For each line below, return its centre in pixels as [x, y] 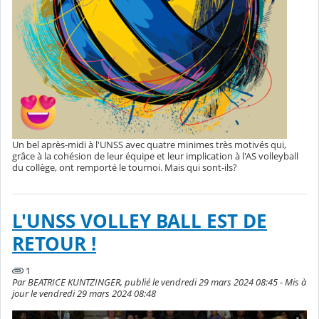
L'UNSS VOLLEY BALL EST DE [140, 221]
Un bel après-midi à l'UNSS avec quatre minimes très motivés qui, [149, 145]
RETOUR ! [54, 244]
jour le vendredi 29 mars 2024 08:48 [84, 294]
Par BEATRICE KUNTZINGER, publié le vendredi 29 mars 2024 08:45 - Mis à [159, 282]
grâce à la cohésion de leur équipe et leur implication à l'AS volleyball [155, 156]
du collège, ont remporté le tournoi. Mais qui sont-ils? [125, 168]
